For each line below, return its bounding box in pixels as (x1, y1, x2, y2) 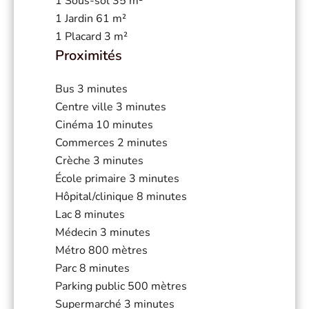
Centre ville (55, 99, 116, 114)
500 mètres (128, 278, 187, 294)
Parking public (55, 278, 128, 294)
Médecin (55, 224, 100, 240)
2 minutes (117, 134, 168, 150)
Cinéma (55, 117, 96, 132)
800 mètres (88, 242, 148, 258)
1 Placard (55, 28, 104, 44)
